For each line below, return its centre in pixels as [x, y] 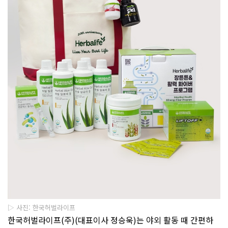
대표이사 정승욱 [106, 220]
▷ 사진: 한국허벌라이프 [41, 208]
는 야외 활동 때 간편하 [175, 220]
